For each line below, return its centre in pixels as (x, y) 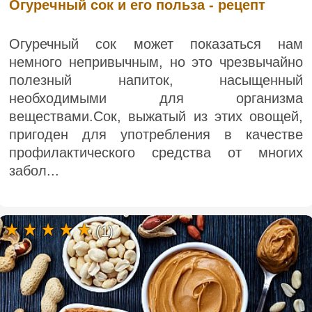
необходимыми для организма (156, 98)
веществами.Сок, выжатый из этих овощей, (156, 116)
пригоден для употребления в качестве (156, 134)
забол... (34, 170)
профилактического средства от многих (156, 152)
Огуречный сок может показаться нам (156, 44)
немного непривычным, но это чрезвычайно (156, 62)
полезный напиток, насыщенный (156, 80)
